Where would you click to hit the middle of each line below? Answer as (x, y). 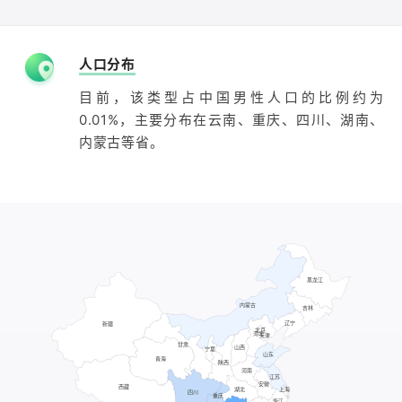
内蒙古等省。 (122, 142)
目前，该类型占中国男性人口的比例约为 (232, 97)
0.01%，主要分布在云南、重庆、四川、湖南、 (232, 120)
